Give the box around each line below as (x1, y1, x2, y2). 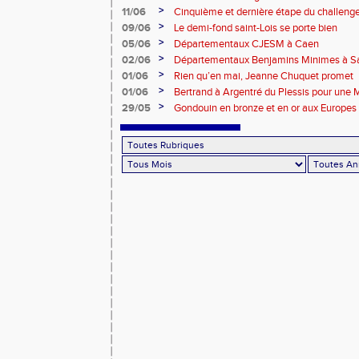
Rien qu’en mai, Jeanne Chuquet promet (174, 70, 353, 83)
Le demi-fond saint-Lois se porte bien (174, 22, 337, 34)
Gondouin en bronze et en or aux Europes (174, 102, 357, 115)
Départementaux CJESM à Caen (174, 38, 319, 50)
